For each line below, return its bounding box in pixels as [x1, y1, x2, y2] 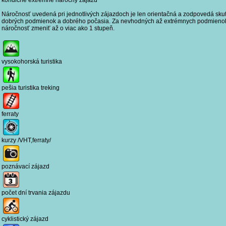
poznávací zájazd [2, 162, 49, 170]
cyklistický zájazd [2, 215, 48, 222]
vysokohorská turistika [2, 58, 62, 65]
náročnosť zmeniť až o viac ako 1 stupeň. [2, 24, 115, 32]
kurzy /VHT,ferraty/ [2, 136, 51, 144]
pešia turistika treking [2, 84, 60, 91]
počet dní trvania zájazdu [2, 189, 70, 196]
